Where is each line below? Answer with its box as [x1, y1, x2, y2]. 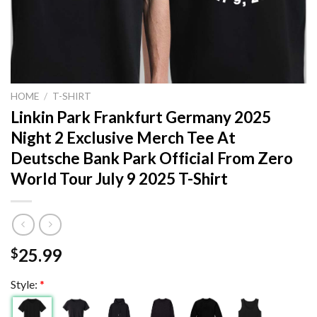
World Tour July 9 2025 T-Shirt [11, 168, 228, 188]
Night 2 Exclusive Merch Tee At [11, 127, 236, 147]
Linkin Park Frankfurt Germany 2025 [11, 107, 271, 127]
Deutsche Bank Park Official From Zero [11, 148, 293, 168]
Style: [11, 277, 40, 292]
